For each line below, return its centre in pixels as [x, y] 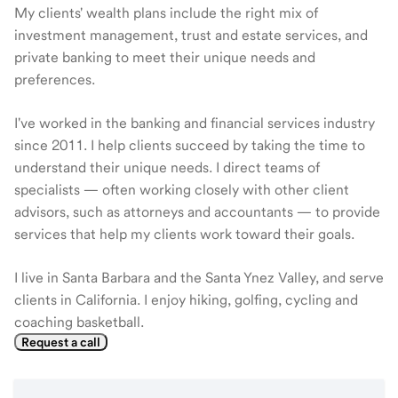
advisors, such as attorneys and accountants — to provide [197, 212]
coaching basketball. [79, 322]
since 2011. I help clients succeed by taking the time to [190, 145]
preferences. [55, 80]
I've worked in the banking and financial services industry [195, 123]
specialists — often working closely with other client [182, 190]
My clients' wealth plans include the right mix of [166, 13]
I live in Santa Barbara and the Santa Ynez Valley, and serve [199, 278]
